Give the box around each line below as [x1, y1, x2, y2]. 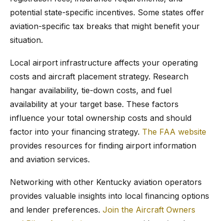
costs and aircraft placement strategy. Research [10, 72, 188, 81]
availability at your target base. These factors [10, 99, 179, 109]
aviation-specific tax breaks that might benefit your [10, 21, 200, 31]
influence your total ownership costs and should [10, 113, 191, 123]
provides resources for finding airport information [10, 141, 196, 150]
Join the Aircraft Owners [103, 205, 195, 215]
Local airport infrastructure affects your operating [10, 58, 198, 68]
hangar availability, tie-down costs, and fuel [10, 85, 172, 95]
